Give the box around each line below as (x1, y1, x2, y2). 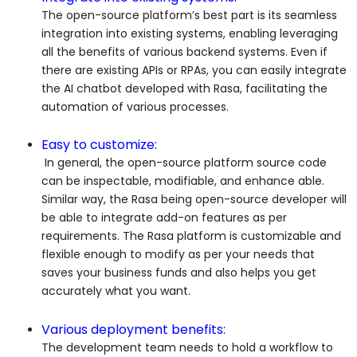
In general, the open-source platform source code (41, 155, 327, 171)
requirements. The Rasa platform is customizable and (41, 228, 341, 245)
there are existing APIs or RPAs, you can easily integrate (41, 61, 347, 78)
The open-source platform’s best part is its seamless (41, 6, 337, 23)
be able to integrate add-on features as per (41, 210, 287, 226)
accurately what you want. (41, 283, 190, 300)
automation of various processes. (41, 98, 229, 115)
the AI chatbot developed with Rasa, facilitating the (41, 80, 328, 96)
